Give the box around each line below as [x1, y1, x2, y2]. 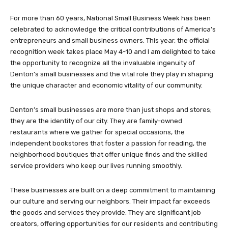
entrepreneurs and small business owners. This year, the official [10, 36, 210, 44]
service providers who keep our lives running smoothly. [10, 161, 182, 169]
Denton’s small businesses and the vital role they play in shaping [10, 70, 213, 78]
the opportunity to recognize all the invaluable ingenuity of [10, 59, 195, 67]
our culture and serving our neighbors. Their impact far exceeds [10, 197, 210, 205]
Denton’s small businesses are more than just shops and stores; [10, 105, 212, 113]
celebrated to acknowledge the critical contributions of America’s [10, 25, 216, 33]
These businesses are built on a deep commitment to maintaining [10, 186, 215, 194]
